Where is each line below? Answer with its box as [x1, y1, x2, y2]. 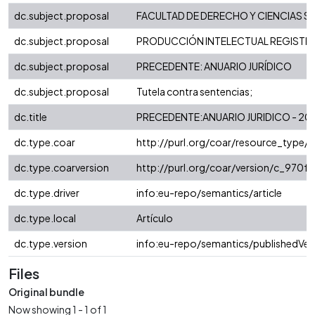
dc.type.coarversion [14, 161, 109, 174]
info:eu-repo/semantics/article [136, 186, 282, 200]
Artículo [136, 212, 173, 225]
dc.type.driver [14, 186, 79, 200]
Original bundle [8, 285, 84, 299]
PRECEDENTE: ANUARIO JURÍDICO [136, 60, 292, 73]
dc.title [14, 110, 47, 124]
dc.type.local [14, 212, 76, 225]
